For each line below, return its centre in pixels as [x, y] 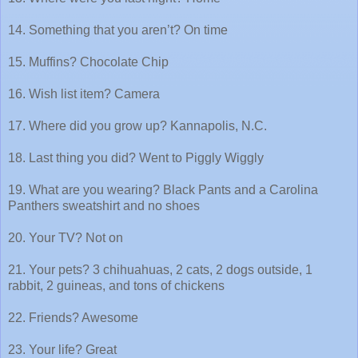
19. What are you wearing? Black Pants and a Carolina [163, 189]
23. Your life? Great [62, 349]
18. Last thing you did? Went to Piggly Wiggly [136, 157]
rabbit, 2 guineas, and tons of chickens [116, 285]
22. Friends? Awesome [73, 317]
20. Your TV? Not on [66, 237]
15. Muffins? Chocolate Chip [88, 62]
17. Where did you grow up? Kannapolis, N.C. [137, 125]
